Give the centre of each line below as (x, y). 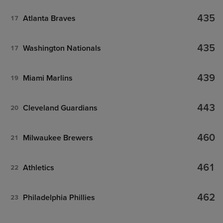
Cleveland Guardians (60, 108)
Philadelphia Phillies (59, 198)
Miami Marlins (48, 78)
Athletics (38, 168)
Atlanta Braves (49, 18)
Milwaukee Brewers (58, 138)
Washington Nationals (62, 48)
